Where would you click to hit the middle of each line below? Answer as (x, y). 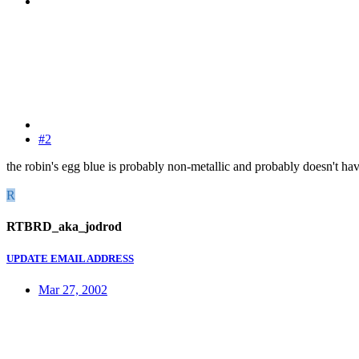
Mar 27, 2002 (73, 289)
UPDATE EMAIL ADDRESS (70, 258)
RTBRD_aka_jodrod (64, 227)
